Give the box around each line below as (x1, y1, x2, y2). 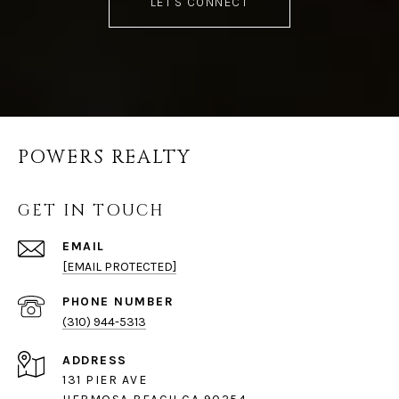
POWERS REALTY (18, 145, 191, 171)
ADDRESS (62, 353, 127, 369)
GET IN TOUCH (18, 199, 165, 223)
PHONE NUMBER (62, 294, 174, 310)
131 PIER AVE (62, 372, 147, 388)
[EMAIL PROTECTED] (62, 259, 176, 275)
